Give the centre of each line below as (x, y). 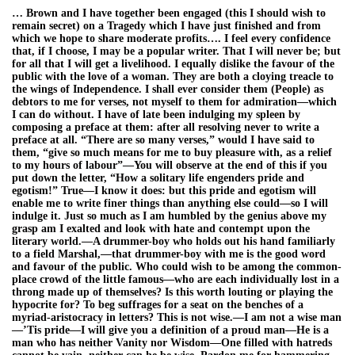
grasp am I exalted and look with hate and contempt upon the (161, 228)
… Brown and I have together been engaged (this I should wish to (169, 13)
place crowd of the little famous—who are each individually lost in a (176, 279)
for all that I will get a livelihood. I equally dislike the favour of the (173, 63)
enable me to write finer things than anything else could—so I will (170, 203)
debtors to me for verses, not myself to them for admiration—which (174, 101)
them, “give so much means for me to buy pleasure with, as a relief (172, 152)
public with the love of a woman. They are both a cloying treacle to (173, 76)
